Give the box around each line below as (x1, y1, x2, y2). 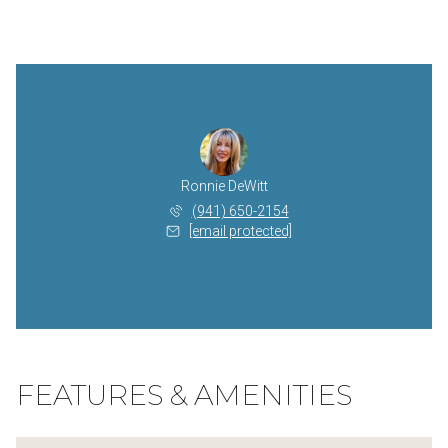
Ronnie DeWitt (180, 177, 268, 194)
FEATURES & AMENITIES (16, 377, 352, 412)
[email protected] (188, 222, 292, 239)
